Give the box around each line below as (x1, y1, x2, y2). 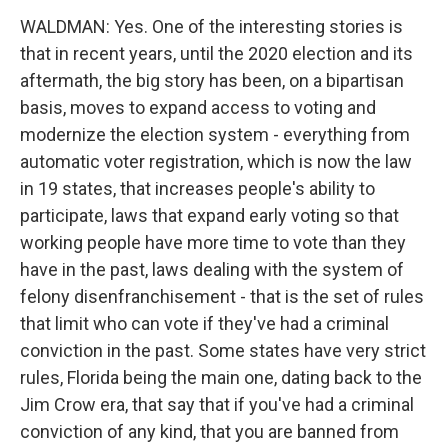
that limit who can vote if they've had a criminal (20, 313, 389, 334)
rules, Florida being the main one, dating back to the (20, 367, 422, 388)
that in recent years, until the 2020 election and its (20, 43, 413, 64)
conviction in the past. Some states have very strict (20, 340, 426, 361)
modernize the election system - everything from (20, 124, 410, 145)
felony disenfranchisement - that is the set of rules (20, 286, 424, 307)
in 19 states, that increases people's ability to (20, 178, 375, 199)
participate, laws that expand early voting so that (20, 205, 399, 226)
